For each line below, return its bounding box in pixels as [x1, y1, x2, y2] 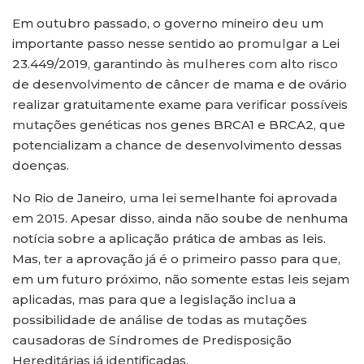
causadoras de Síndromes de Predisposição [12, 332, 292, 349]
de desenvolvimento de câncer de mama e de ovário [12, 76, 347, 93]
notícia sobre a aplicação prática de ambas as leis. [12, 231, 326, 247]
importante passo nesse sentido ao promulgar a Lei [12, 36, 340, 52]
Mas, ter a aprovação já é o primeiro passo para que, [12, 251, 340, 267]
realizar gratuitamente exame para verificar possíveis [12, 97, 348, 113]
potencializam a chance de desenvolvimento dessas [12, 137, 342, 154]
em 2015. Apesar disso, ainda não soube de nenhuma [12, 210, 348, 227]
